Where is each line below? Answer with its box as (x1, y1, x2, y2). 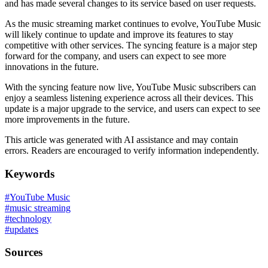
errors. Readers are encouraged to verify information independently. (5, 145, 259, 156)
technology (10, 213, 51, 224)
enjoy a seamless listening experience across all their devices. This (5, 93, 253, 103)
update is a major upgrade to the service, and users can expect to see (5, 103, 260, 114)
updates (10, 224, 38, 234)
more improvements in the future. (5, 114, 130, 125)
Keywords (5, 167, 54, 180)
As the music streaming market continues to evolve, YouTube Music (5, 19, 261, 29)
